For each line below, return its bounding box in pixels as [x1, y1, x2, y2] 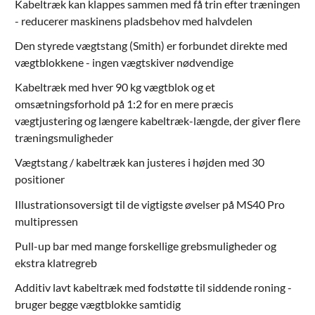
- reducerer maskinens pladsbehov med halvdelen [14, 13, 252, 27]
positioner [14, 172, 65, 186]
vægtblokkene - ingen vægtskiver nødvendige [14, 55, 233, 69]
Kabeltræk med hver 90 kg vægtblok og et [14, 80, 215, 94]
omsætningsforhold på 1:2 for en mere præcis [14, 97, 233, 111]
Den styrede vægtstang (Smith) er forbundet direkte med [14, 38, 288, 52]
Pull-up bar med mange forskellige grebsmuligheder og [14, 238, 276, 252]
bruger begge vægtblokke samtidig [14, 297, 181, 311]
